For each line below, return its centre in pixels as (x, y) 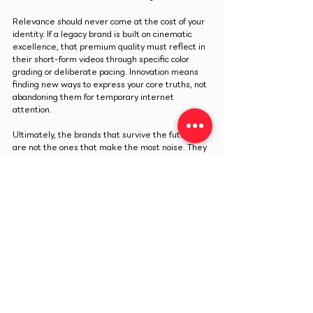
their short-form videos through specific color (102, 59)
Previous (33, 260)
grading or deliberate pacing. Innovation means (107, 72)
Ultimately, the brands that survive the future (104, 135)
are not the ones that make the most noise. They (111, 147)
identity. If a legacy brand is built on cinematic (103, 34)
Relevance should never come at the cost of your (110, 22)
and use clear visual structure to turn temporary (109, 173)
